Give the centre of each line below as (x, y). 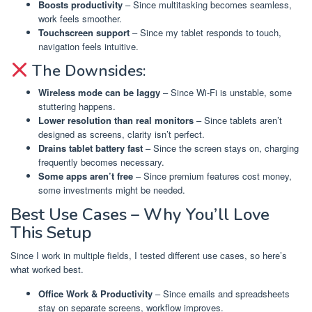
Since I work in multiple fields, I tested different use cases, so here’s (149, 255)
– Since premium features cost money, (212, 176)
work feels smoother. (80, 19)
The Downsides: (87, 71)
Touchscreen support (84, 33)
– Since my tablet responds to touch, (205, 33)
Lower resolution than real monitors (116, 120)
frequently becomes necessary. (101, 162)
